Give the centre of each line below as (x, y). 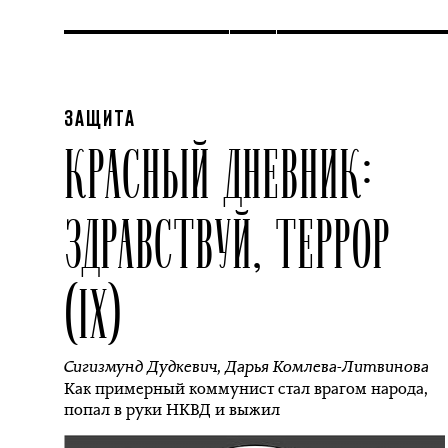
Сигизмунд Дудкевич (140, 366)
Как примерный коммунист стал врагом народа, (246, 388)
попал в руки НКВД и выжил (172, 409)
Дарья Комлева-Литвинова (327, 366)
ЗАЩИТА (100, 120)
